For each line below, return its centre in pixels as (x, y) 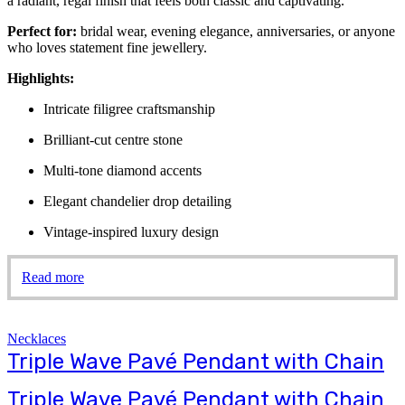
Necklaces (37, 339)
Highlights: (41, 78)
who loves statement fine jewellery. (107, 47)
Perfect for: (42, 31)
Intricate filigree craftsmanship (129, 109)
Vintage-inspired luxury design (131, 232)
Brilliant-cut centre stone (113, 140)
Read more (53, 277)
